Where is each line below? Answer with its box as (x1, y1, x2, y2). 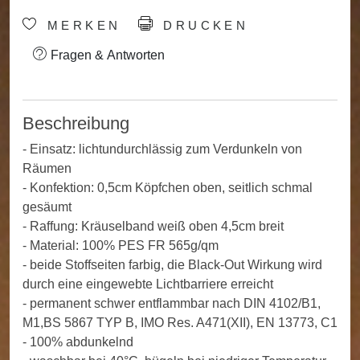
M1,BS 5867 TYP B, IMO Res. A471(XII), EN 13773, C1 (22, 316, 337, 330)
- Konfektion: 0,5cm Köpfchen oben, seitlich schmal (22, 181, 313, 195)
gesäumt (22, 200, 72, 215)
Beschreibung (22, 113, 129, 134)
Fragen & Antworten (47, 48, 165, 63)
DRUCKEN (156, 19, 249, 33)
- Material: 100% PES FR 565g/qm (22, 239, 219, 253)
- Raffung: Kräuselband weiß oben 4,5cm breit (22, 219, 284, 234)
